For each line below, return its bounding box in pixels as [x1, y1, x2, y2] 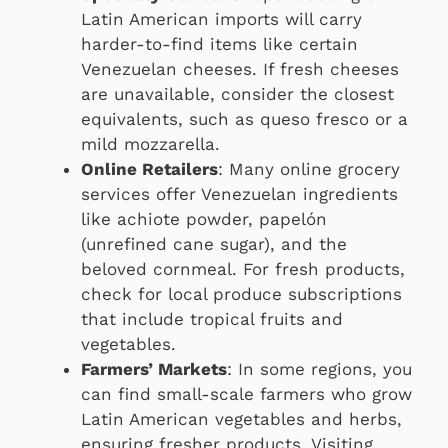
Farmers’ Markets [81, 359, 227, 380]
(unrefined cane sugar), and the [81, 234, 347, 255]
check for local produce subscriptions [81, 284, 402, 305]
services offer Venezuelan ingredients [81, 184, 398, 205]
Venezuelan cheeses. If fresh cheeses [81, 59, 399, 80]
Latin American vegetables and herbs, [81, 409, 402, 430]
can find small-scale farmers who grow [81, 384, 412, 405]
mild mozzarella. [81, 134, 220, 155]
